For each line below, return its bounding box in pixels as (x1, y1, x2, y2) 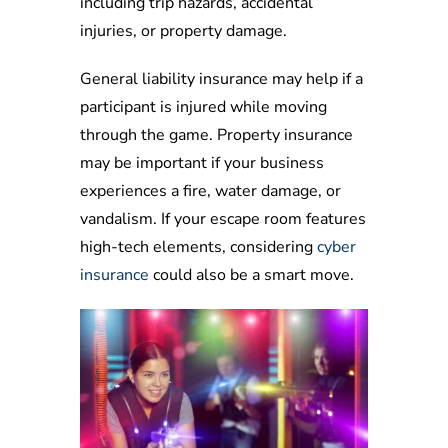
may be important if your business (80, 152, 324, 175)
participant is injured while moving (80, 96, 327, 119)
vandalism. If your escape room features (80, 208, 366, 231)
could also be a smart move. (149, 264, 354, 287)
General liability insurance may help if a (80, 68, 363, 91)
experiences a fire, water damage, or (80, 180, 341, 203)
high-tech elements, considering (80, 236, 317, 259)
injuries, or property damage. (80, 20, 287, 43)
